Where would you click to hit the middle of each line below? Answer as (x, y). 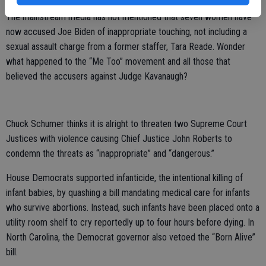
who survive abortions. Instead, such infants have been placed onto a (133, 208)
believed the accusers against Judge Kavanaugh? (97, 76)
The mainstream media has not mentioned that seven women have (129, 17)
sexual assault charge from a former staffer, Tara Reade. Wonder (126, 47)
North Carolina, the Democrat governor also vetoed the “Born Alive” (131, 237)
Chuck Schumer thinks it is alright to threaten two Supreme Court (126, 124)
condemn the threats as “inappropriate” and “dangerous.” (110, 153)
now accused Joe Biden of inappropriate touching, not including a (126, 32)
